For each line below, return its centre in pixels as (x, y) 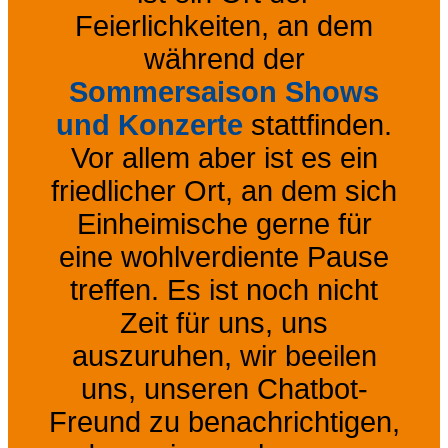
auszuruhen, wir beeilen (224, 355)
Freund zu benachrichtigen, (224, 421)
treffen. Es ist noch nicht (224, 289)
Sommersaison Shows (224, 91)
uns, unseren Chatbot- (224, 388)
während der (224, 58)
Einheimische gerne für (224, 223)
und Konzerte (149, 124)
